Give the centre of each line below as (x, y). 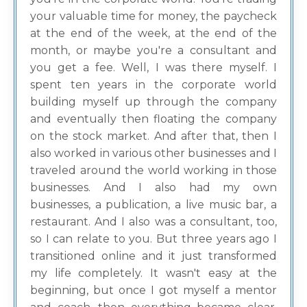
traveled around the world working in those (153, 171)
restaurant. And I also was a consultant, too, (153, 222)
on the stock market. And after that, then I (153, 136)
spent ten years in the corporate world (153, 85)
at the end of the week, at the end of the (153, 34)
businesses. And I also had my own (153, 188)
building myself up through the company (153, 102)
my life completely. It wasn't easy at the (153, 273)
